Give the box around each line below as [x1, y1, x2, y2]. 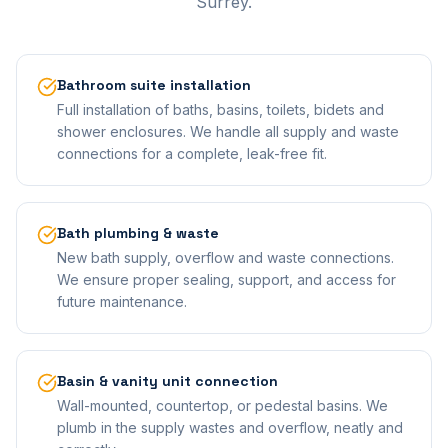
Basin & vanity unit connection [57, 372, 278, 390]
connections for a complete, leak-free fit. [57, 145, 327, 162]
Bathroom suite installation [57, 76, 251, 94]
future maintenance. [57, 293, 187, 310]
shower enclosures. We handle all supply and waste [57, 123, 399, 140]
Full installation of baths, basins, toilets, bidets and [57, 101, 384, 118]
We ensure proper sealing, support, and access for [57, 271, 396, 288]
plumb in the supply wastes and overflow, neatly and [57, 419, 403, 436]
